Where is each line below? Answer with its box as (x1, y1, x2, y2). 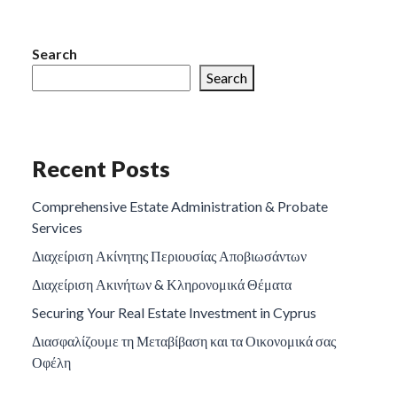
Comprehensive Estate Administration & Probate (32, 198, 328, 214)
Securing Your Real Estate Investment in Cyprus (32, 304, 316, 321)
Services (32, 219, 82, 236)
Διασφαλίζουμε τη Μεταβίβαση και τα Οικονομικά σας (32, 332, 336, 349)
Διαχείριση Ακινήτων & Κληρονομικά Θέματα (32, 276, 292, 292)
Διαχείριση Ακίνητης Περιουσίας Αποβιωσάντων (32, 247, 307, 264)
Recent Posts (32, 155, 170, 182)
